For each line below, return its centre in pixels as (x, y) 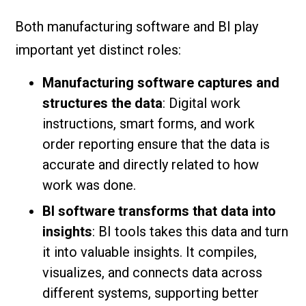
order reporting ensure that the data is (156, 144)
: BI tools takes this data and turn (191, 232)
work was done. (89, 185)
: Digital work (202, 103)
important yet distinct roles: (98, 50)
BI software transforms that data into (159, 211)
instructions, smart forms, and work (149, 124)
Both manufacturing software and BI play (137, 27)
